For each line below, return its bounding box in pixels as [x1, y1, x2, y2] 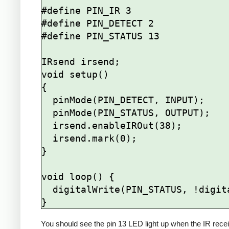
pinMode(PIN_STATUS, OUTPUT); [41, 107, 53, 118]
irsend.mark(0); [41, 132, 53, 144]
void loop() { [41, 171, 114, 182]
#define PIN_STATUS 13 [41, 30, 159, 41]
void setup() [41, 68, 109, 80]
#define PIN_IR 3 [41, 5, 131, 16]
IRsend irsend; [41, 56, 120, 67]
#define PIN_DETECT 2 [41, 17, 154, 29]
